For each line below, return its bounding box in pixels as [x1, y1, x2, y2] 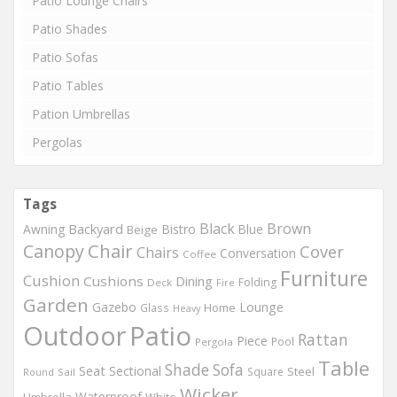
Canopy [23, 239, 84, 263]
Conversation [220, 245, 296, 261]
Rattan [298, 329, 348, 350]
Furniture [280, 264, 368, 292]
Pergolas [32, 134, 82, 151]
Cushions [83, 272, 144, 290]
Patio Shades [32, 20, 107, 37]
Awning [23, 221, 65, 237]
